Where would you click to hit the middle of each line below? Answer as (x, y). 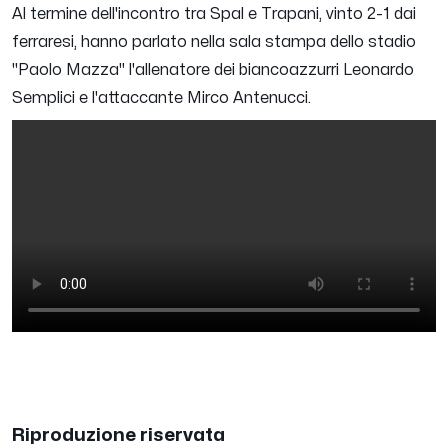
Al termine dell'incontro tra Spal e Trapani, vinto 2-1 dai (214, 14)
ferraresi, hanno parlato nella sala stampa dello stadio (214, 42)
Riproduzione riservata (118, 435)
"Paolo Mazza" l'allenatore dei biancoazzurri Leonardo (213, 70)
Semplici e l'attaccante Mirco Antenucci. (161, 98)
